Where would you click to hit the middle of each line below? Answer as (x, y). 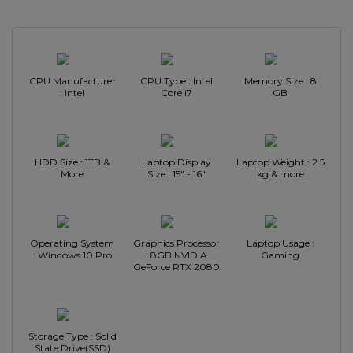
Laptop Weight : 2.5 (280, 162)
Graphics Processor (176, 243)
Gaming (281, 255)
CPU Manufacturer (72, 81)
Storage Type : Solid (72, 336)
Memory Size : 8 (280, 81)
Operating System (72, 243)
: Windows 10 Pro (72, 255)
